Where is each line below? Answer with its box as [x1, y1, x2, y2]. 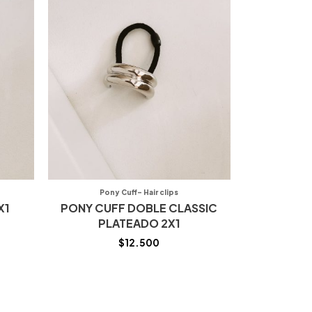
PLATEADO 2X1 [97, 215, 180, 231]
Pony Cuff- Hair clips [100, 187, 179, 196]
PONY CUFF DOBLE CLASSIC [61, 200, 218, 215]
